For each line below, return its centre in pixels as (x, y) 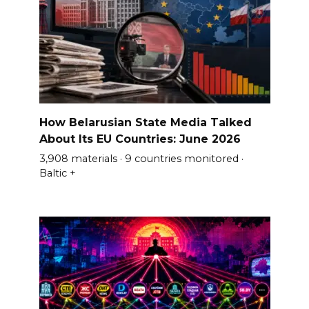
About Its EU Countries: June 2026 (140, 139)
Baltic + (57, 173)
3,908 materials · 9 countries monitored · (141, 159)
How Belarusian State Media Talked (145, 122)
